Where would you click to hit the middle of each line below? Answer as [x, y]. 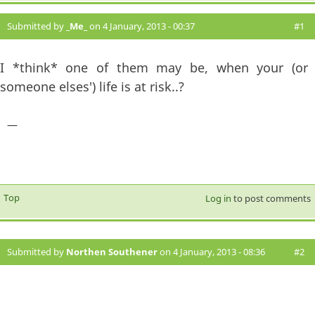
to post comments [271, 198]
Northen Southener [112, 251]
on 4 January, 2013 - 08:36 [211, 251]
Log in [218, 198]
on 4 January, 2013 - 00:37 [141, 26]
